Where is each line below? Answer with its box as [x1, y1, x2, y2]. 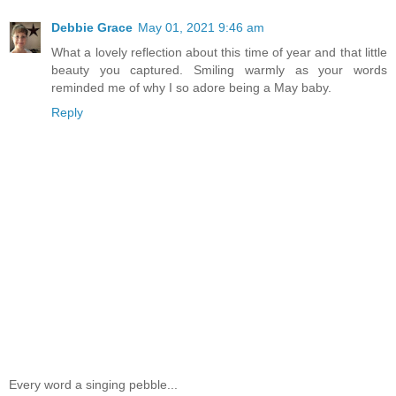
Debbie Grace [51, 20, 133, 35]
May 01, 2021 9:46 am [138, 20, 264, 35]
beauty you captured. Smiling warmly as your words [51, 63, 387, 78]
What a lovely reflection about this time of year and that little [51, 45, 387, 60]
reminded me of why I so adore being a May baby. [51, 80, 331, 95]
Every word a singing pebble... [9, 377, 178, 392]
